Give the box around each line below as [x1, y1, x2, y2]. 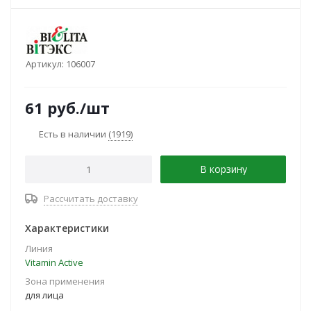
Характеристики [25, 221, 109, 235]
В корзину [199, 162, 247, 176]
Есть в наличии [39, 127, 108, 140]
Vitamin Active [25, 256, 83, 269]
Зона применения [25, 275, 105, 287]
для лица [25, 289, 64, 301]
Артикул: [26, 58, 64, 70]
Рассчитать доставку [44, 192, 138, 205]
